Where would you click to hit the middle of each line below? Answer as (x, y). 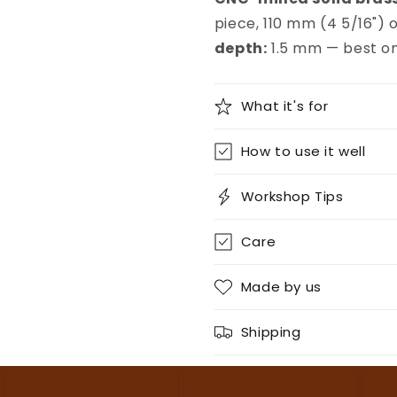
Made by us (281, 287)
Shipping (271, 332)
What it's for (284, 106)
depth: (241, 48)
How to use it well (303, 151)
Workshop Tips (292, 196)
